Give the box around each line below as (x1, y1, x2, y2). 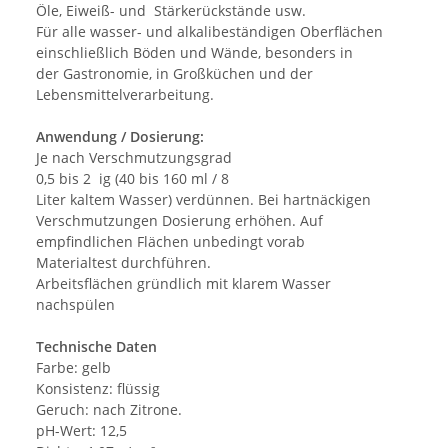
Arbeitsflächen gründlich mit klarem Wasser (36, 274, 331, 294)
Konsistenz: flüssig (36, 379, 160, 399)
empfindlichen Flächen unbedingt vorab (36, 232, 305, 252)
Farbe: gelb (36, 358, 111, 378)
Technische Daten (36, 337, 157, 357)
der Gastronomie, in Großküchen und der (36, 64, 313, 84)
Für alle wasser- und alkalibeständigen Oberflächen (36, 22, 383, 42)
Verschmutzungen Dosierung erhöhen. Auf (36, 211, 323, 231)
